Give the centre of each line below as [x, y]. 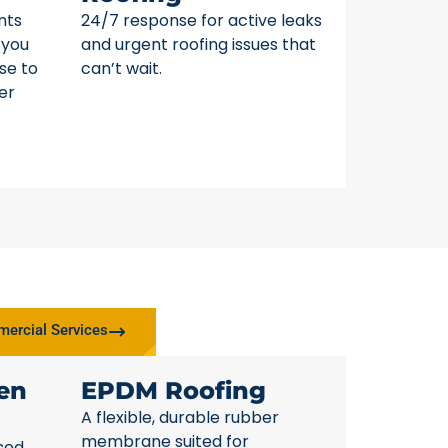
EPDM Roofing [173, 390]
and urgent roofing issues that [198, 45]
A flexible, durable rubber [180, 417]
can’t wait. [121, 69]
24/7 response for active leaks [201, 21]
